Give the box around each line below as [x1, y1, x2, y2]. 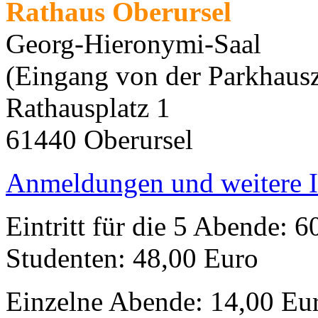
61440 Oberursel [6, 124, 193, 155]
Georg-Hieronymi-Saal [6, 28, 261, 60]
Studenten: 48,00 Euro [6, 243, 258, 274]
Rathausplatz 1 [6, 92, 170, 124]
